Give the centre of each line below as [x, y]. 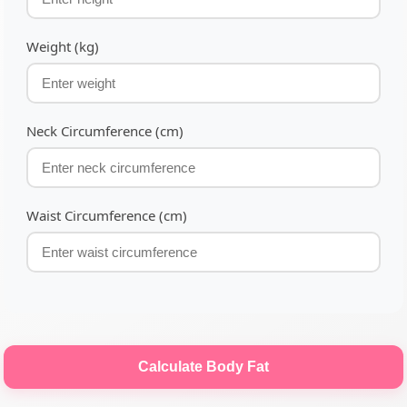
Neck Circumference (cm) [105, 131]
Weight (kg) [63, 47]
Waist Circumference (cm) [107, 216]
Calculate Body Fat [203, 367]
